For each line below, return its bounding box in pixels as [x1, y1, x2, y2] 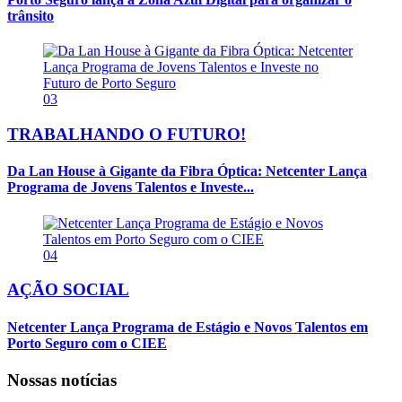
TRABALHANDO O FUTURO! [7, 125, 246, 144]
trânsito [7, 8, 54, 24]
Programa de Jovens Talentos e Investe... [7, 179, 254, 196]
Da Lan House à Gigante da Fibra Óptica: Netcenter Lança [7, 163, 367, 179]
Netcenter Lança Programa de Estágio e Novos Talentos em [7, 319, 368, 335]
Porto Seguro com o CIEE [7, 335, 167, 351]
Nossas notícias [7, 370, 117, 389]
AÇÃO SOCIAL [7, 280, 129, 300]
